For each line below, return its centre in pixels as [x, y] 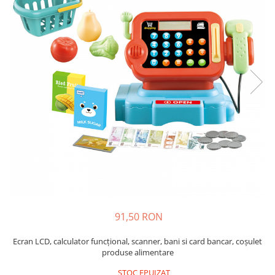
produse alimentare [137, 252]
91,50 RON [139, 217]
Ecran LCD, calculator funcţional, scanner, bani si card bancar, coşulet [137, 241]
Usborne [27, 13]
